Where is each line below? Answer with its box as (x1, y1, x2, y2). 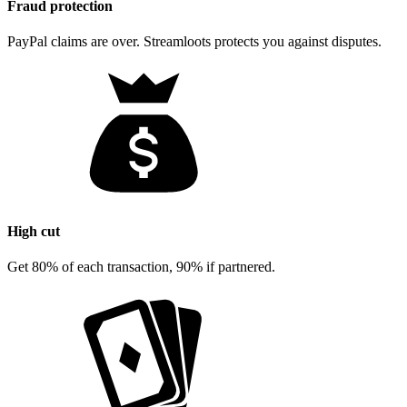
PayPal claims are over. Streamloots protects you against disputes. (7, 33, 382, 49)
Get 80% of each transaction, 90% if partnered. (7, 259, 275, 275)
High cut (7, 223, 60, 240)
